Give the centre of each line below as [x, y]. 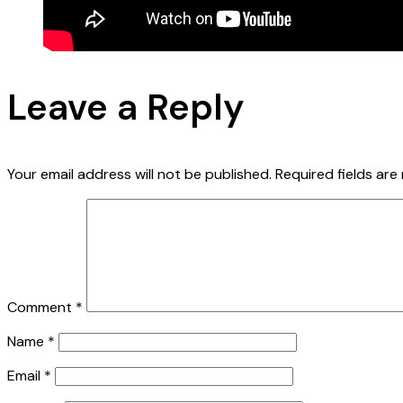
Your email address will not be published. [139, 174]
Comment [41, 307]
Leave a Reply [126, 107]
